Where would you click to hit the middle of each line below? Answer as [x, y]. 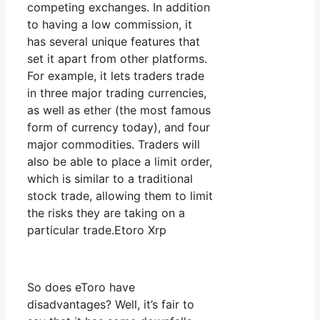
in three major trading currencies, [117, 93]
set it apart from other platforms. [117, 59]
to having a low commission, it [110, 25]
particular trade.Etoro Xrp [97, 230]
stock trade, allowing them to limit [120, 196]
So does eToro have [81, 287]
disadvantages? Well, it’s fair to [111, 305]
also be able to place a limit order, [120, 162]
